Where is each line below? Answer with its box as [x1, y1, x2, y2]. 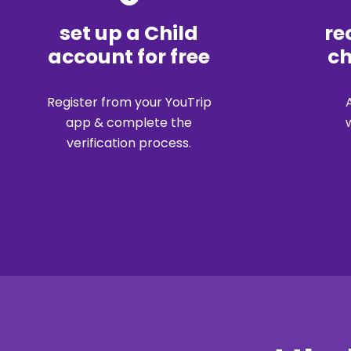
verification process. [67, 133, 191, 152]
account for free [48, 42, 210, 71]
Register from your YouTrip [46, 92, 212, 111]
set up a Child [60, 19, 198, 47]
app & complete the [66, 113, 192, 132]
